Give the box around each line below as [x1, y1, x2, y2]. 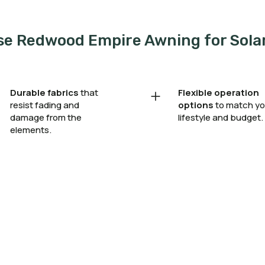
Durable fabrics [10, 86, 79, 99]
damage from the [10, 111, 82, 124]
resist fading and [10, 99, 80, 112]
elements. [10, 124, 52, 137]
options [177, 99, 214, 112]
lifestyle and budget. [177, 111, 263, 124]
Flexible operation [177, 86, 259, 99]
